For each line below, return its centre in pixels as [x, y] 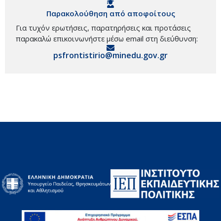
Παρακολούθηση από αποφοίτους [110, 14]
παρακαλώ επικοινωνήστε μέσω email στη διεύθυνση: [107, 39]
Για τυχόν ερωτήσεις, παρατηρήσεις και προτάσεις [103, 28]
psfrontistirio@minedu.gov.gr [110, 55]
